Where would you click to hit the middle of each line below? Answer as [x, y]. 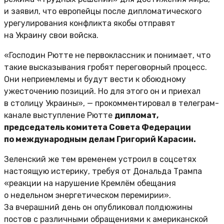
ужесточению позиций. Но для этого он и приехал [102, 91]
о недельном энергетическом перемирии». [87, 195]
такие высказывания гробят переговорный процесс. [105, 67]
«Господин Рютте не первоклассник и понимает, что [107, 55]
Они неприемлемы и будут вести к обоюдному [95, 79]
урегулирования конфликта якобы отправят [90, 23]
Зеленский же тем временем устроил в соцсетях [100, 159]
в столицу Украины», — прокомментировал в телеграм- [111, 103]
